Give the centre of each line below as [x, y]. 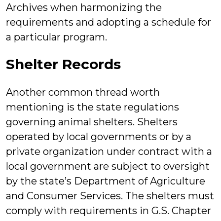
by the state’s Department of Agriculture [106, 181]
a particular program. [56, 37]
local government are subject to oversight [108, 166]
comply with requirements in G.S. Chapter [109, 211]
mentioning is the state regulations [92, 107]
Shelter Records [63, 64]
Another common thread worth [83, 92]
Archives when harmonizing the [84, 7]
